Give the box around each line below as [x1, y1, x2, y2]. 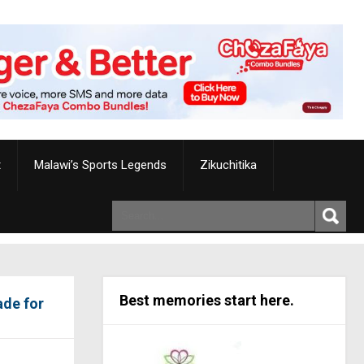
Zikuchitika [200, 157, 257, 172]
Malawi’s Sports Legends [34, 157, 167, 172]
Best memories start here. [119, 291, 294, 309]
